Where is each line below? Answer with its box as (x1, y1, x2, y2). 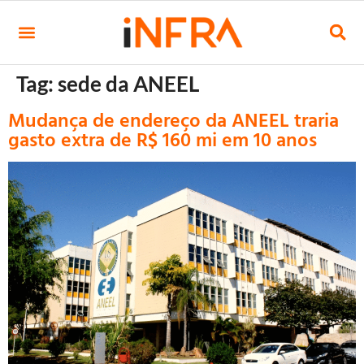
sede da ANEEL (58, 71, 199, 97)
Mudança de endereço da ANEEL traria (8, 105, 339, 134)
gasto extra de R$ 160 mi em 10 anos (8, 124, 317, 154)
